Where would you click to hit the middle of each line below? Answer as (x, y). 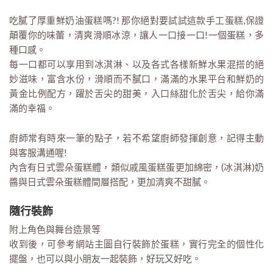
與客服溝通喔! (38, 152)
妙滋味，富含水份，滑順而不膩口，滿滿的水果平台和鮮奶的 (136, 78)
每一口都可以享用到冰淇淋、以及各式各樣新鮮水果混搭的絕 (136, 64)
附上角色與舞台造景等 (55, 229)
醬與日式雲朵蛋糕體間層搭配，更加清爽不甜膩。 (110, 181)
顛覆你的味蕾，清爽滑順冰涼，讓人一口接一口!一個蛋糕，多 (136, 34)
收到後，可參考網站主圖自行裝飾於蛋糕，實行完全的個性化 (136, 243)
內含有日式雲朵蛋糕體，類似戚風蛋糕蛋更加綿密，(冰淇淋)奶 (136, 167)
